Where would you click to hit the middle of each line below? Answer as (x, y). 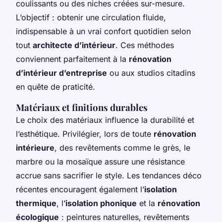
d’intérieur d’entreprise (61, 73)
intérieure (35, 147)
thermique (36, 203)
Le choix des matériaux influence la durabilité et (105, 120)
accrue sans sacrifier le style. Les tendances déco (109, 175)
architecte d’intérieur (74, 45)
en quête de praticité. (55, 86)
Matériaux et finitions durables (82, 107)
